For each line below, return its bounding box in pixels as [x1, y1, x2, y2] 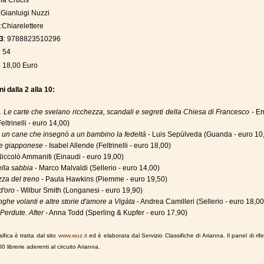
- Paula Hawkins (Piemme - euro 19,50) [39, 174, 167, 183]
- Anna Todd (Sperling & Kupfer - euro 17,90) [45, 208, 187, 217]
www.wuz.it [58, 232, 87, 239]
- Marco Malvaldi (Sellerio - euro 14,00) [33, 163, 160, 172]
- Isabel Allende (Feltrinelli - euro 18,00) [43, 141, 171, 150]
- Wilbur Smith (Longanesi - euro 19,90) [16, 186, 143, 194]
